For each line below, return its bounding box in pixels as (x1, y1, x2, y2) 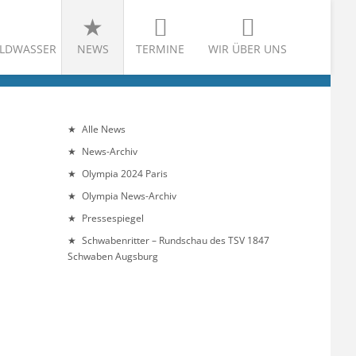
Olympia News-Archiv (81, 189, 176, 203)
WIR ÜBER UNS (208, 41, 287, 56)
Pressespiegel (81, 211, 144, 226)
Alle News (81, 122, 126, 137)
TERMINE (136, 41, 184, 56)
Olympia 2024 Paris (81, 167, 168, 181)
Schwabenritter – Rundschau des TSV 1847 (81, 234, 269, 248)
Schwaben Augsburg (67, 250, 158, 264)
